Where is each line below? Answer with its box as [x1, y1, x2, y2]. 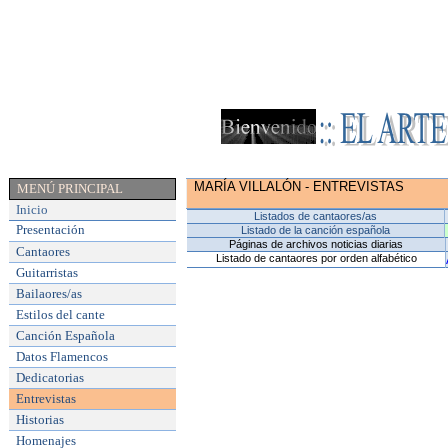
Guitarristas [16, 265, 79, 280]
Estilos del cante [16, 307, 106, 322]
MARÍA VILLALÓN [194, 179, 306, 194]
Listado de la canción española [241, 224, 391, 236]
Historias [16, 412, 65, 427]
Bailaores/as [16, 286, 83, 301]
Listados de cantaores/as [254, 210, 378, 222]
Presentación [16, 222, 86, 238]
